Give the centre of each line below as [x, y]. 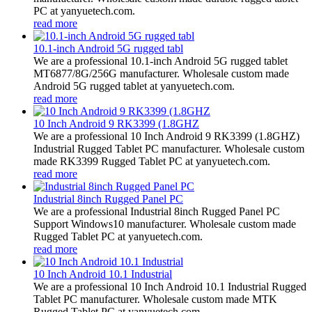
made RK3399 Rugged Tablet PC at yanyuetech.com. [152, 161]
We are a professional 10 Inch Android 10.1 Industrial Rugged [170, 286]
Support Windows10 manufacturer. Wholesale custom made [165, 224]
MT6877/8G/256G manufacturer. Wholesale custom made [161, 73]
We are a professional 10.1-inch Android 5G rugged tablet [161, 61]
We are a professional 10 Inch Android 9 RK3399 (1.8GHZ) [166, 136]
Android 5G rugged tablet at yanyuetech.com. [134, 86]
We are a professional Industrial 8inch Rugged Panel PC [157, 211]
